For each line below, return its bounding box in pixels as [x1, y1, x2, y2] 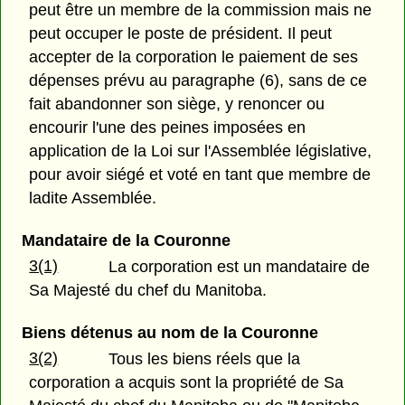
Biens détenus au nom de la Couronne [21, 324, 318, 343]
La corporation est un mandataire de [108, 258, 371, 277]
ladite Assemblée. [29, 188, 157, 207]
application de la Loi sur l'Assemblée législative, [29, 141, 372, 160]
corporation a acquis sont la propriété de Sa [29, 373, 344, 392]
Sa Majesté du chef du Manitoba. [29, 281, 268, 300]
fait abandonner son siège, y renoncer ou [29, 94, 325, 113]
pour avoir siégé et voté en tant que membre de [29, 165, 372, 184]
